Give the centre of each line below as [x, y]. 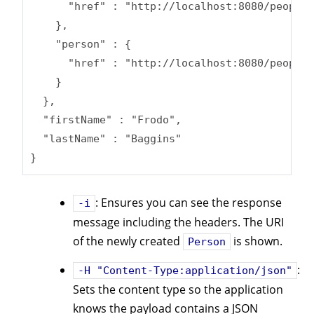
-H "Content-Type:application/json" [185, 271]
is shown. [257, 241]
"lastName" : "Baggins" [106, 139]
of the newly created [128, 241]
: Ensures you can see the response [189, 202]
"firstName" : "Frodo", [106, 120]
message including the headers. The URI [178, 222]
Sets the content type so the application [178, 290]
